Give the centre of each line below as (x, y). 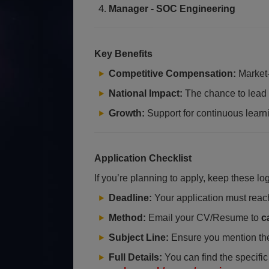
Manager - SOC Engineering (172, 9)
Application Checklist (143, 158)
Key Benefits (123, 54)
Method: (127, 218)
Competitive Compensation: (172, 74)
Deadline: (130, 198)
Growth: (127, 113)
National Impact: (146, 93)
